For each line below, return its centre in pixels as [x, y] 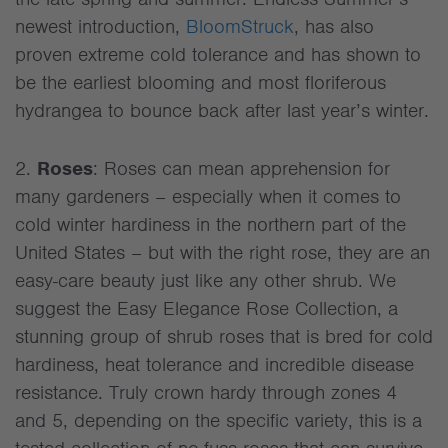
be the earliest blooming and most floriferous [200, 82]
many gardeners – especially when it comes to [208, 196]
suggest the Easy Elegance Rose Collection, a [206, 308]
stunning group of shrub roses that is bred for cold [224, 336]
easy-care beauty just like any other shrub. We [205, 280]
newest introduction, [100, 26]
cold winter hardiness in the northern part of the [210, 224]
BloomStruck [240, 26]
